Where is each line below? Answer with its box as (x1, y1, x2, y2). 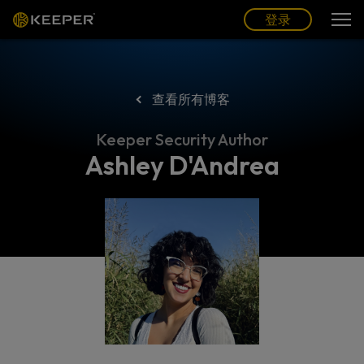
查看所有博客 (151, 91, 230, 107)
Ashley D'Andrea (84, 149, 279, 181)
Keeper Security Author (96, 129, 268, 149)
